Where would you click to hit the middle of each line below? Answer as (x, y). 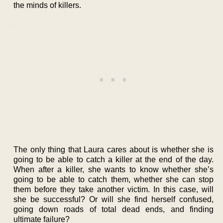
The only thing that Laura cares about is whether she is (113, 150)
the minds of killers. (47, 5)
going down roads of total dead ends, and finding (113, 209)
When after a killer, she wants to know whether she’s (113, 169)
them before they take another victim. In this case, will (113, 189)
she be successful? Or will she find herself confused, (113, 199)
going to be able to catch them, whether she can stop (113, 179)
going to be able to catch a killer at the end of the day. (113, 160)
